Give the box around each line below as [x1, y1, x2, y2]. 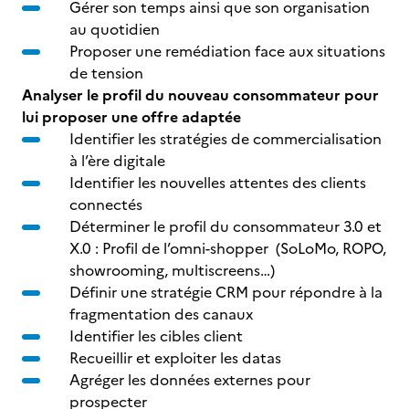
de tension [69, 62, 143, 84]
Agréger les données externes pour [69, 369, 310, 391]
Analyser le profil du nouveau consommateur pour [22, 84, 379, 106]
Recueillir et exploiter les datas [69, 347, 281, 369]
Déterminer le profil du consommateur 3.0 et [69, 215, 382, 237]
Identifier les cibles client [69, 325, 250, 347]
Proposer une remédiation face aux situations [69, 40, 385, 62]
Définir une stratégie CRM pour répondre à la [69, 281, 383, 303]
